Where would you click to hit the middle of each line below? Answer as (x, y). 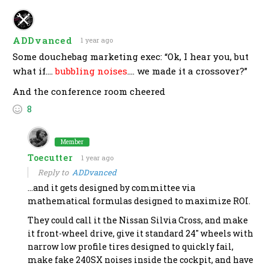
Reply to (55, 173)
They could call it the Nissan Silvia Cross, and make (138, 220)
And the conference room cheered (89, 92)
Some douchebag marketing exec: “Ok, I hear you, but (131, 57)
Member (72, 142)
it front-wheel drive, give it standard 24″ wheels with (141, 234)
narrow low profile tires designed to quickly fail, (131, 247)
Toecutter (50, 158)
